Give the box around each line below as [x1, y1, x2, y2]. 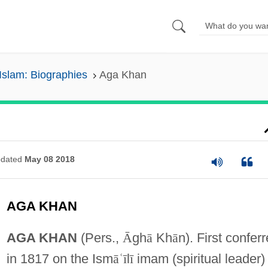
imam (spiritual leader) [133, 251, 265, 266]
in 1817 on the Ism [6, 251, 113, 266]
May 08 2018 [24, 154, 75, 165]
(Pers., [77, 230, 123, 245]
